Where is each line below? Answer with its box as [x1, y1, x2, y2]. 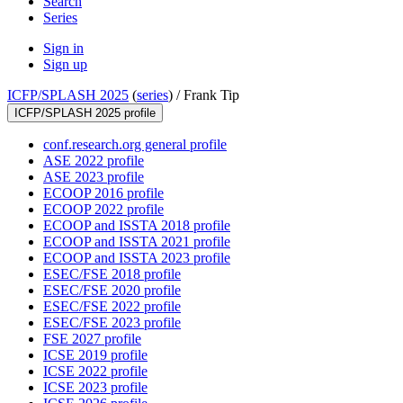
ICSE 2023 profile [43, 380, 148, 396]
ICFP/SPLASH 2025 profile [14, 106, 156, 121]
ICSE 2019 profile [43, 347, 148, 363]
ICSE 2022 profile [43, 363, 148, 380]
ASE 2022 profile [43, 153, 144, 169]
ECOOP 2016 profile [43, 185, 164, 201]
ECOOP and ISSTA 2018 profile [43, 218, 230, 234]
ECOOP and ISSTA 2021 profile [43, 234, 230, 250]
